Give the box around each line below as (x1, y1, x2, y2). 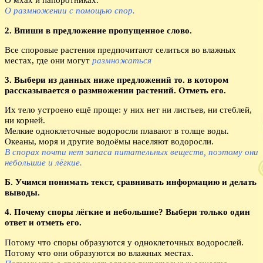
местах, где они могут (5, 55, 92, 65)
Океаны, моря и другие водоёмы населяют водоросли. (5, 136, 214, 147)
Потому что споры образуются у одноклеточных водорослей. (5, 237, 244, 247)
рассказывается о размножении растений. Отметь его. (5, 85, 226, 95)
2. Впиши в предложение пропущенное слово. (5, 25, 192, 35)
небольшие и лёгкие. (5, 157, 82, 168)
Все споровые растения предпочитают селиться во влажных (5, 44, 236, 55)
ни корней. (5, 115, 45, 126)
